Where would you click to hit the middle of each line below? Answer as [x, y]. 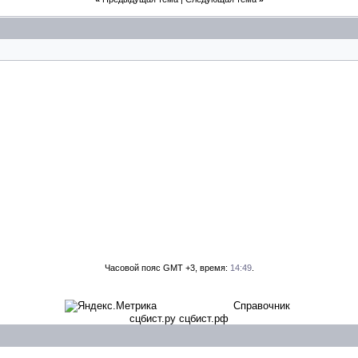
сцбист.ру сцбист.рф [179, 318]
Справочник [262, 306]
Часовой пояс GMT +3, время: [167, 268]
